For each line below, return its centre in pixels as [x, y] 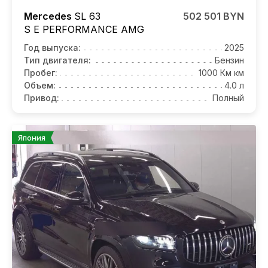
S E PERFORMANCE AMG [84, 30]
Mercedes [49, 16]
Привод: [42, 98]
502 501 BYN [214, 16]
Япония [32, 138]
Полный [228, 98]
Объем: [40, 86]
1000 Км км [221, 73]
